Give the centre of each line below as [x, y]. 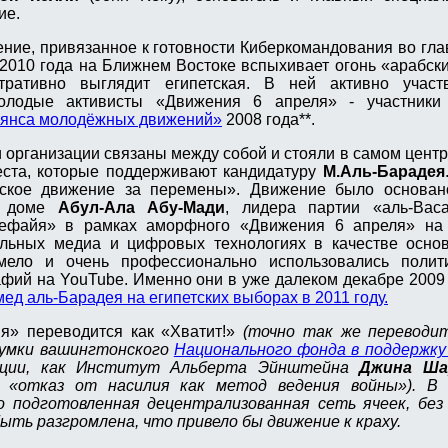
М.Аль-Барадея [383, 172]
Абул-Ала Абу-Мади [141, 208]
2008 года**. [268, 120]
